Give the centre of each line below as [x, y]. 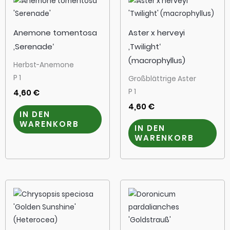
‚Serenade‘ [34, 47]
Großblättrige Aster [162, 79]
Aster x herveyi [157, 33]
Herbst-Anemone [44, 65]
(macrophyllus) [157, 61]
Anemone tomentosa [55, 33]
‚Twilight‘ [145, 47]
